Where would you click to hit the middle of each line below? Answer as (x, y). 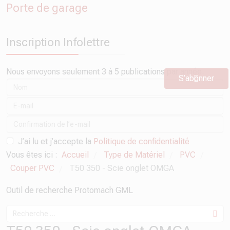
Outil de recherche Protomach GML (70, 190)
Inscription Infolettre (58, 42)
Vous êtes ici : (34, 155)
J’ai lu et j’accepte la (55, 141)
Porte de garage (47, 8)
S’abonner (196, 78)
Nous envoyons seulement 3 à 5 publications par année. (105, 72)
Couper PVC (32, 168)
